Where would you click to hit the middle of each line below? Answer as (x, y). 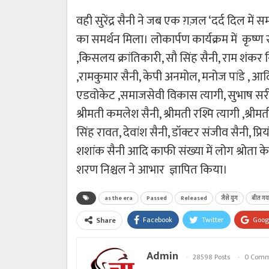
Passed (157, 198)
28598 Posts (211, 257)
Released (194, 198)
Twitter (213, 219)
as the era (119, 198)
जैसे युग (229, 198)
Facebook (158, 219)
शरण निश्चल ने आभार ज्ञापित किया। (152, 170)
